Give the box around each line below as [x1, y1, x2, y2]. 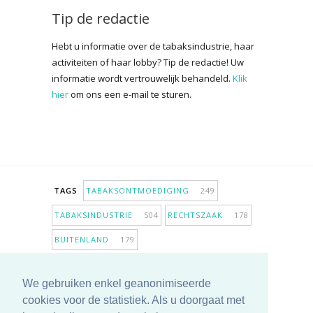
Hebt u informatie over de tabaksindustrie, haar [52, 40, 254, 53]
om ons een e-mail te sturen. [68, 88, 191, 101]
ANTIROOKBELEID [54, 283, 138, 294]
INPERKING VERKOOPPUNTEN [54, 259, 189, 270]
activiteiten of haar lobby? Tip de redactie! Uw [52, 56, 244, 69]
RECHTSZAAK [168, 210, 231, 221]
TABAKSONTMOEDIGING [86, 185, 198, 196]
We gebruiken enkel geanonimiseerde [22, 277, 211, 290]
